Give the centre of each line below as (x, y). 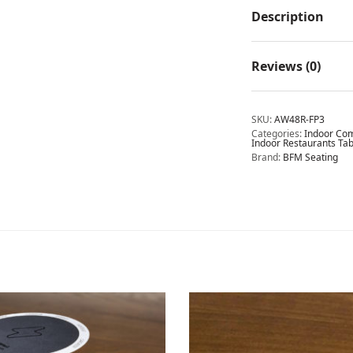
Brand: (267, 158)
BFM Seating (310, 158)
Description (288, 17)
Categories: (278, 134)
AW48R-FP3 (299, 120)
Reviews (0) (286, 67)
